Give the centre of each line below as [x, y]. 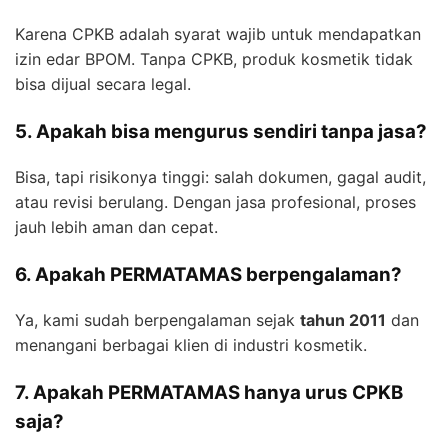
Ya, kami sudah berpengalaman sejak [157, 319]
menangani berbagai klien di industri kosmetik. [191, 344]
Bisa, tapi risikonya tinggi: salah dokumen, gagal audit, [220, 176]
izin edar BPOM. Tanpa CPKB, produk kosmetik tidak [214, 59]
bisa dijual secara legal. [103, 84]
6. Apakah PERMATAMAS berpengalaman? [208, 274]
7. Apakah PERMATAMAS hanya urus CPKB [209, 392]
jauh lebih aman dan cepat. [116, 226]
